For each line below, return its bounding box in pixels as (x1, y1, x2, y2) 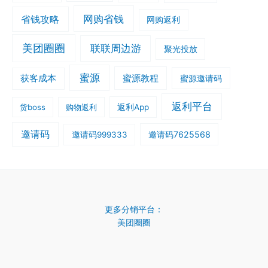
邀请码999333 (71, 130, 127, 140)
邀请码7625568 (148, 129, 211, 140)
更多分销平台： (105, 205, 163, 215)
